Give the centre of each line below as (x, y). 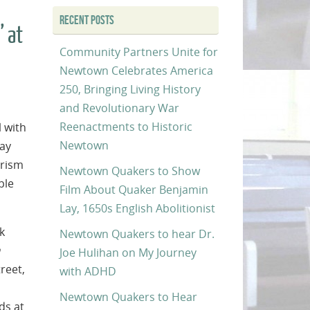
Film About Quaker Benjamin (134, 189)
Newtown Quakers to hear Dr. (137, 234)
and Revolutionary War (119, 108)
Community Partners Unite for (139, 52)
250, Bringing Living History (130, 89)
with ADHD (88, 271)
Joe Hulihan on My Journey (128, 252)
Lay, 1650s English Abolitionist (137, 208)
